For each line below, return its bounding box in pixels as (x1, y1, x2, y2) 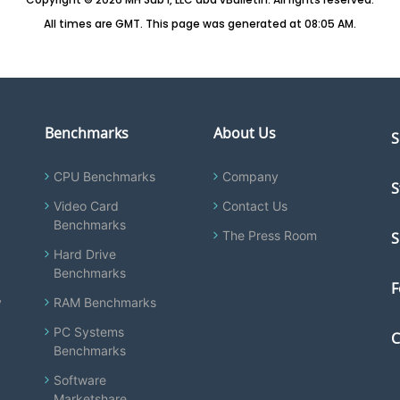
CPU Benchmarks (54, 169, 156, 184)
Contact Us (221, 198, 287, 213)
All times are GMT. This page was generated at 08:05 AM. (44, 16, 356, 31)
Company (221, 169, 279, 184)
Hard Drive (54, 246, 117, 262)
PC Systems (54, 324, 125, 339)
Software (54, 372, 107, 387)
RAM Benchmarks (54, 295, 157, 310)
